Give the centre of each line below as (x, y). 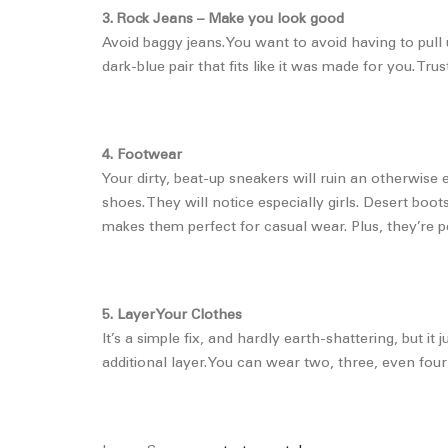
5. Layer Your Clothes (172, 316)
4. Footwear (142, 156)
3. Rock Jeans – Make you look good (223, 20)
